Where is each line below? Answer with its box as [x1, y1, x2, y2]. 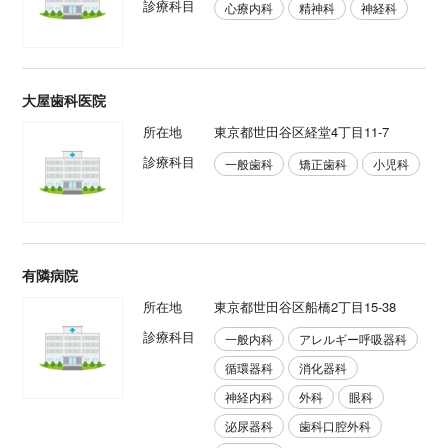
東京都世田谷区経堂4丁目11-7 [213, 121, 389, 141]
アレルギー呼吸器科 [298, 330, 407, 348]
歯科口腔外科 [298, 417, 371, 435]
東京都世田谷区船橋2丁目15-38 [213, 297, 396, 317]
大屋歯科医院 [22, 89, 107, 110]
